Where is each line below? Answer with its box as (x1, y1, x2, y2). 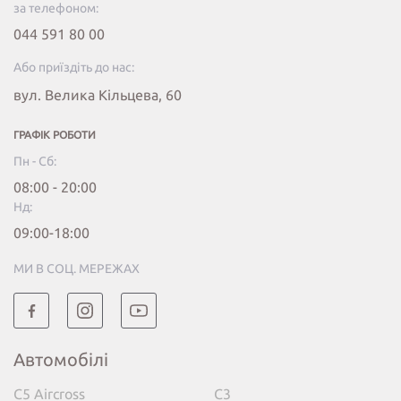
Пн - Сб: (13, 154, 56, 169)
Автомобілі (13, 349, 108, 371)
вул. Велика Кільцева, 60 (13, 87, 182, 104)
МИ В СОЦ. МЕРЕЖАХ (13, 261, 140, 277)
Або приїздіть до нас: (13, 60, 134, 75)
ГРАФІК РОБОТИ (13, 129, 96, 141)
